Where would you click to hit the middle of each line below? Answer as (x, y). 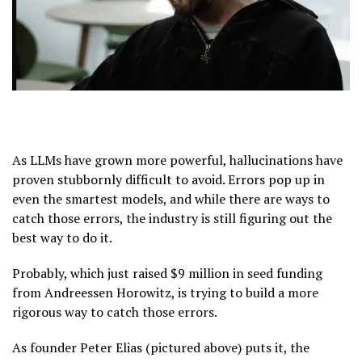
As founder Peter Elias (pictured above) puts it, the (161, 347)
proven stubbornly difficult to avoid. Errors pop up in (168, 179)
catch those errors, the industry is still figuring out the (172, 218)
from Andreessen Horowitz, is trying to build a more (165, 292)
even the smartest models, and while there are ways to (171, 198)
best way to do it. (62, 237)
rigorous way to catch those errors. (115, 311)
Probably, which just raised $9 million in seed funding (167, 273)
